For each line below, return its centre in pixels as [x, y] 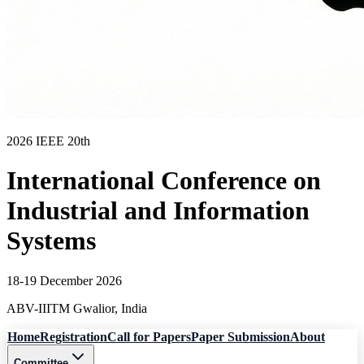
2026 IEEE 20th [48, 141]
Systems [51, 241]
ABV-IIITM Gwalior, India [77, 308]
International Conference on [164, 181]
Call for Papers [149, 336]
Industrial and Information [158, 211]
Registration [74, 336]
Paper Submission [240, 336]
